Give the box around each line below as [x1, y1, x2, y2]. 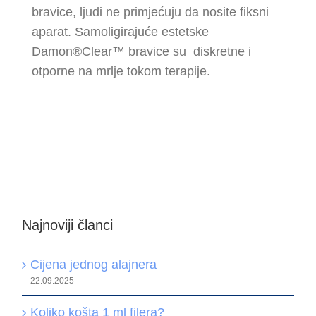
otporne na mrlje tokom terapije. [32, 64, 210, 78]
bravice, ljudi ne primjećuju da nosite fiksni [32, 5, 269, 19]
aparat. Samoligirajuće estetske [32, 25, 209, 39]
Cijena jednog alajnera [30, 257, 157, 272]
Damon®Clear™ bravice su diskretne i [32, 44, 251, 59]
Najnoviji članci [22, 217, 113, 233]
